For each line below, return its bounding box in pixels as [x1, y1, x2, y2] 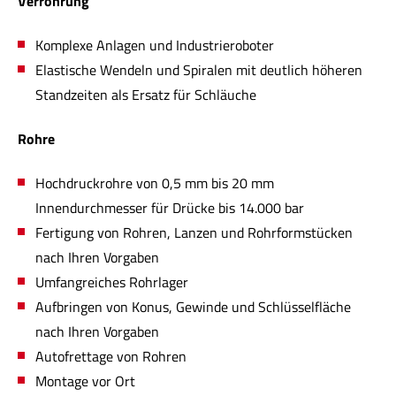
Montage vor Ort [35, 370, 135, 392]
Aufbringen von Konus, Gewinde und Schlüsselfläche [35, 296, 351, 318]
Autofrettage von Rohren [35, 346, 187, 368]
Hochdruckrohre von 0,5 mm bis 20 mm [35, 172, 274, 194]
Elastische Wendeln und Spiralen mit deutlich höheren [35, 59, 362, 81]
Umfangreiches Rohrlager [35, 271, 188, 293]
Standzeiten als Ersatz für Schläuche [35, 84, 256, 106]
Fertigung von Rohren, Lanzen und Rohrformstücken [35, 222, 353, 244]
